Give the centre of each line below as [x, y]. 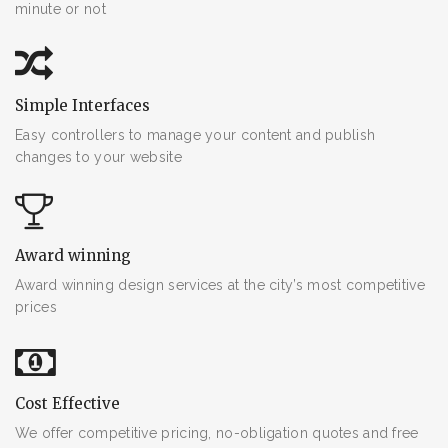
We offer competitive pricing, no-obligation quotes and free [217, 432]
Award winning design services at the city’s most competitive [220, 284]
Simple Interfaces [82, 105]
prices [36, 306]
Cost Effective [67, 403]
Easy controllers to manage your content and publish [195, 134]
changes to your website [98, 156]
